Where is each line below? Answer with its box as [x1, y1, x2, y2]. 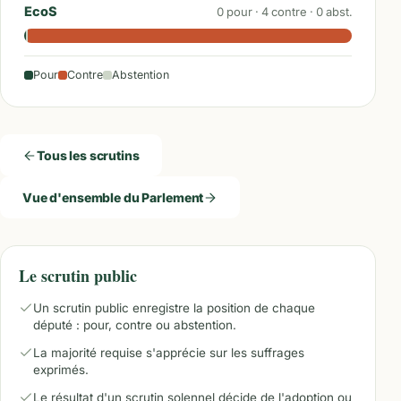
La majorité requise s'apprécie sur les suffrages [33, 346, 304, 360]
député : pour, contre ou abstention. [33, 318, 236, 332]
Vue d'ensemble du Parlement [22, 189, 204, 205]
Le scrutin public [19, 264, 137, 287]
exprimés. [33, 363, 89, 377]
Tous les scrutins [37, 147, 140, 163]
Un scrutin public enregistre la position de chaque [33, 301, 315, 315]
